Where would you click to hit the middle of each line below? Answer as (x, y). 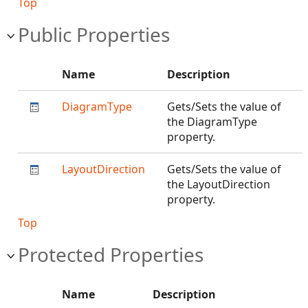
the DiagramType (212, 122)
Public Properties (94, 34)
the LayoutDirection (219, 184)
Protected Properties (111, 254)
